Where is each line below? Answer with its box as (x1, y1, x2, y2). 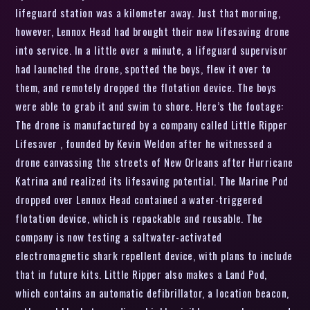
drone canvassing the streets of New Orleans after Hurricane (15, 154, 293, 170)
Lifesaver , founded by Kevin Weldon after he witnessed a (15, 135, 273, 151)
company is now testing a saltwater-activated (15, 228, 222, 244)
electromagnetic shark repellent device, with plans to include (15, 247, 293, 263)
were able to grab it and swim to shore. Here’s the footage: (15, 98, 284, 113)
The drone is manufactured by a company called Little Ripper (15, 116, 288, 132)
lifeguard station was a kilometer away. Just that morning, (15, 4, 281, 20)
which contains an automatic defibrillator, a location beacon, (15, 284, 289, 300)
